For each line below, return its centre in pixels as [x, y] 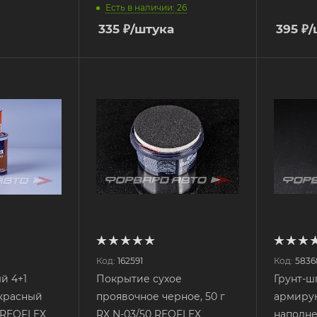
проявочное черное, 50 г [160, 296]
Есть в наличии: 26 [146, 8]
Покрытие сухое [139, 278]
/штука [152, 29]
